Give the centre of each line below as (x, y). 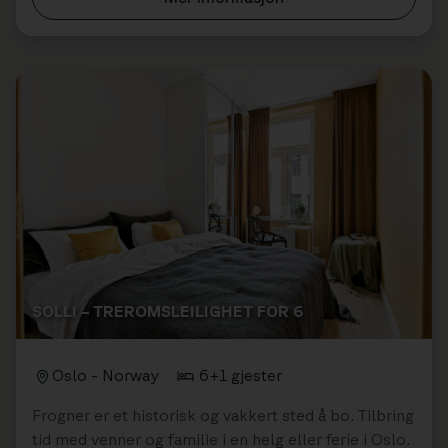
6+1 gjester (240, 374)
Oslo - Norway (105, 374)
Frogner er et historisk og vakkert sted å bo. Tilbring (223, 414)
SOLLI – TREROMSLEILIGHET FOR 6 (168, 310)
